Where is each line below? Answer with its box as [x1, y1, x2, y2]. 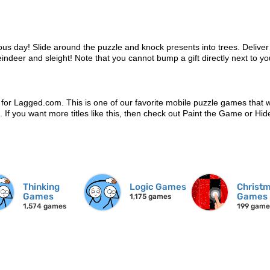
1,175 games [130, 192, 172, 201]
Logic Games [130, 181, 187, 193]
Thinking [22, 181, 60, 193]
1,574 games [22, 202, 66, 211]
